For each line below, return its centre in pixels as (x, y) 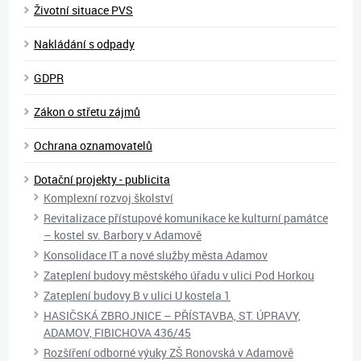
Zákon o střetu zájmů (87, 111)
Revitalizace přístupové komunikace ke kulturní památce (186, 218)
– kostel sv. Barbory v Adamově (122, 234)
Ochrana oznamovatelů (93, 145)
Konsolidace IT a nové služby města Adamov (156, 255)
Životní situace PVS (83, 10)
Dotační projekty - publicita (102, 179)
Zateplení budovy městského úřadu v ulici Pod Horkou (179, 275)
